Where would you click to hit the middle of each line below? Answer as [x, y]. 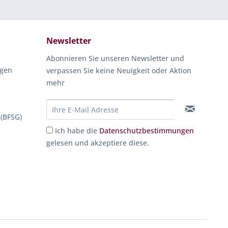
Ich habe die [77, 131]
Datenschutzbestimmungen [147, 131]
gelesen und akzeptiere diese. [98, 143]
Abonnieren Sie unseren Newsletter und [115, 58]
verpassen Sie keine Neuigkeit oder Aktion [119, 70]
